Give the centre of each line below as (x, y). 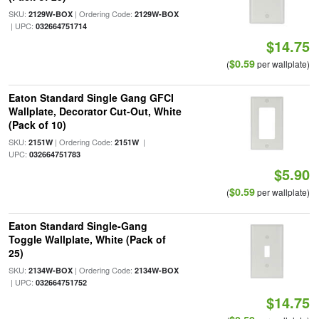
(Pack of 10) (37, 125)
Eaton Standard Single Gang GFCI (91, 98)
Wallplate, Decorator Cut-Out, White (95, 111)
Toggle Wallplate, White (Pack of (87, 239)
